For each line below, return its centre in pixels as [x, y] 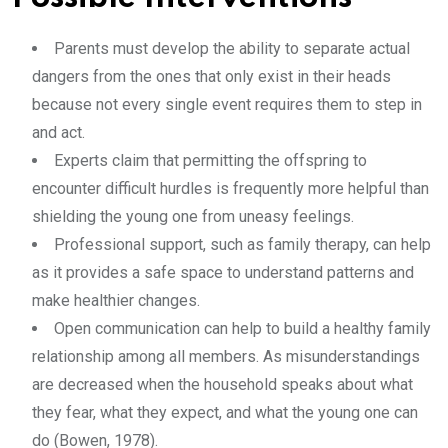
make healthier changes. [116, 301]
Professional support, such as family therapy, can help [242, 245]
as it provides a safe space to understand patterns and [223, 273]
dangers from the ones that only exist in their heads [211, 77]
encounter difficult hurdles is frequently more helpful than [230, 189]
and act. [62, 133]
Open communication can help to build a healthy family [242, 329]
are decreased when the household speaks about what [222, 385]
